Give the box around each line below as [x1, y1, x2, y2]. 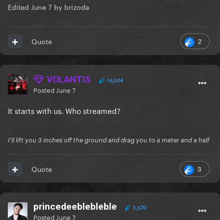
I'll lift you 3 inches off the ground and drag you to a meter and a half [8, 136, 210, 144]
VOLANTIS [44, 74, 91, 85]
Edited [8, 1, 31, 12]
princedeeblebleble [33, 201, 117, 213]
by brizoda [52, 1, 89, 12]
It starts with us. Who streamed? [8, 104, 121, 116]
